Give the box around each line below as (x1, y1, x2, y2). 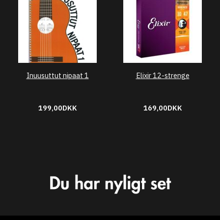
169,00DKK (143, 103, 182, 112)
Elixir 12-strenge (136, 71, 190, 80)
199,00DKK (38, 103, 77, 112)
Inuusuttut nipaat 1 (26, 71, 89, 80)
